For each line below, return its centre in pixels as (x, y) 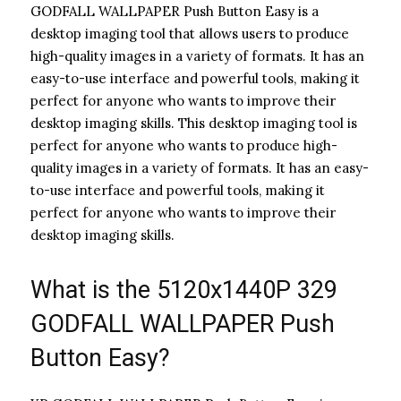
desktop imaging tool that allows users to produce (190, 33)
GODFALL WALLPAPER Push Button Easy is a (175, 11)
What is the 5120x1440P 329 (184, 290)
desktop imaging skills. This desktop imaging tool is (194, 123)
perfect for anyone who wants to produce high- (184, 145)
